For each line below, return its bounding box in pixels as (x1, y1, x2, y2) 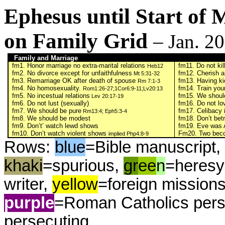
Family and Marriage (12, 54, 78, 62)
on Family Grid (4, 29, 153, 53)
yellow (52, 175, 98, 193)
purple (4, 194, 54, 212)
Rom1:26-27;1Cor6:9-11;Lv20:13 (83, 85, 163, 91)
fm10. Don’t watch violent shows (12, 130, 109, 137)
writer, (4, 175, 52, 193)
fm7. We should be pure (12, 107, 82, 115)
